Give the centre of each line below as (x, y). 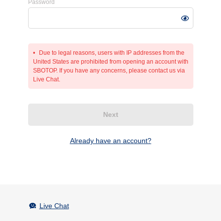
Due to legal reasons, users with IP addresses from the (111, 53)
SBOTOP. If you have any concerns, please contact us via (109, 71)
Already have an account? (110, 141)
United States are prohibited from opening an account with (110, 62)
